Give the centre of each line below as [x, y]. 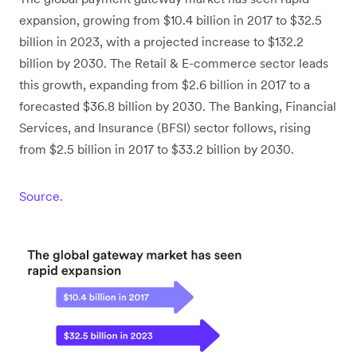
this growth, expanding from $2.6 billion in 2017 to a [165, 85]
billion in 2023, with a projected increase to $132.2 [161, 42]
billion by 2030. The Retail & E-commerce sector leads [174, 63]
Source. [41, 196]
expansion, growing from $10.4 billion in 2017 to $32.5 [171, 20]
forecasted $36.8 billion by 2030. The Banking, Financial [178, 106]
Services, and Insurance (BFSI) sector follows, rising [165, 128]
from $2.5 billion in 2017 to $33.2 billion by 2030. [157, 149]
